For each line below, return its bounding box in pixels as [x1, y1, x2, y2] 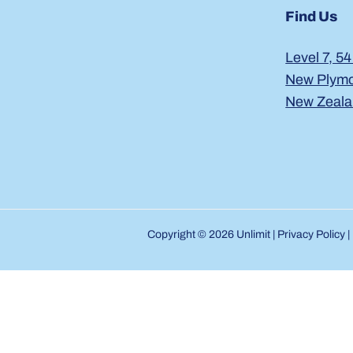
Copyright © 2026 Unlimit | [147, 229, 277, 241]
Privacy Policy [277, 229, 345, 241]
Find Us [285, 8, 338, 24]
